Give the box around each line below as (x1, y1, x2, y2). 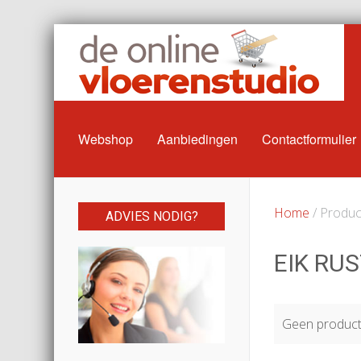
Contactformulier (262, 130, 357, 148)
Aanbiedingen (157, 130, 239, 148)
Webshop (78, 130, 134, 148)
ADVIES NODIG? (105, 209, 198, 224)
